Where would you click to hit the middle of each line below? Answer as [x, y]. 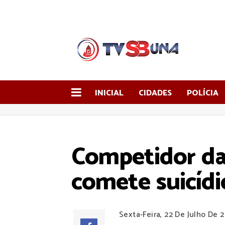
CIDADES [155, 93]
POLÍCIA [203, 93]
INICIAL [109, 93]
